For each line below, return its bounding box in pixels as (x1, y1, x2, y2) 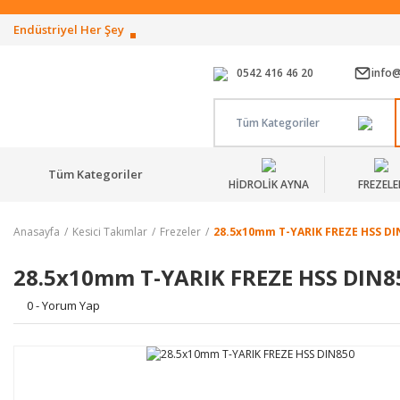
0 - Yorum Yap (27, 297, 100, 313)
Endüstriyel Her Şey (13, 21, 124, 37)
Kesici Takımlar (72, 224, 147, 239)
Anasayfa (13, 224, 60, 239)
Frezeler (160, 224, 201, 239)
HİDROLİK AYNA (229, 177, 310, 192)
